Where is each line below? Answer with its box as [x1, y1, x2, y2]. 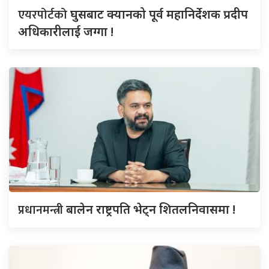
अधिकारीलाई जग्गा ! [18, 23, 113, 40]
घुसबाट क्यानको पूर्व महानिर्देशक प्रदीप [70, 5, 248, 22]
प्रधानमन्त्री [18, 199, 66, 220]
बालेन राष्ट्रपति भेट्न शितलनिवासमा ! [66, 201, 235, 217]
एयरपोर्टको [18, 4, 70, 25]
